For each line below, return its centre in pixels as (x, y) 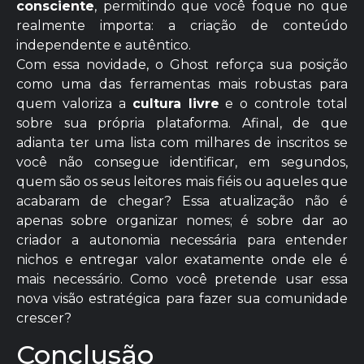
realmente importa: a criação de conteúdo (182, 25)
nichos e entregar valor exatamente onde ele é (182, 259)
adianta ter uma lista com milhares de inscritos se (182, 142)
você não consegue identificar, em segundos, (182, 162)
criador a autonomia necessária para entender (182, 240)
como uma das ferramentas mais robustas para (182, 84)
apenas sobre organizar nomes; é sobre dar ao (182, 220)
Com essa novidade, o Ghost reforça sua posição (182, 64)
